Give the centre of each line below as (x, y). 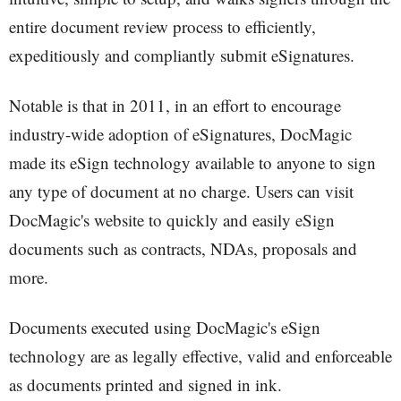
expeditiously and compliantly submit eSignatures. (182, 55)
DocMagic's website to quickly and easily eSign (172, 220)
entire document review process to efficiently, (162, 26)
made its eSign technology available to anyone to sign (192, 162)
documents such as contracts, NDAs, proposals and (183, 248)
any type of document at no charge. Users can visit (181, 191)
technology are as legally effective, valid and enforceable (200, 356)
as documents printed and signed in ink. (145, 384)
